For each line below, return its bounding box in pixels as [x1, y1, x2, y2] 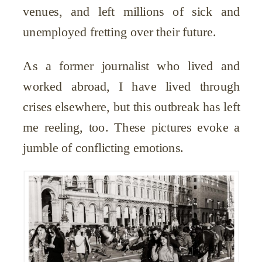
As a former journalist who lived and [23, 58, 240, 73]
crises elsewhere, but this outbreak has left [23, 99, 240, 113]
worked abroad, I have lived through [23, 78, 240, 93]
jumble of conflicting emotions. [23, 140, 184, 154]
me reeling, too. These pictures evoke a [23, 119, 240, 134]
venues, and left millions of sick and [23, 4, 240, 19]
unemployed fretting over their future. [23, 25, 216, 39]
